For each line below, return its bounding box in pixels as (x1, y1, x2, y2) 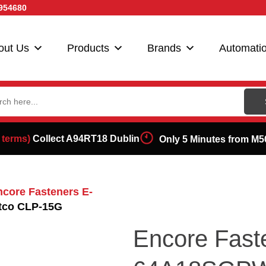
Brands (147, 42, 181, 54)
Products (67, 42, 109, 54)
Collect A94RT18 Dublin (30, 134, 140, 144)
